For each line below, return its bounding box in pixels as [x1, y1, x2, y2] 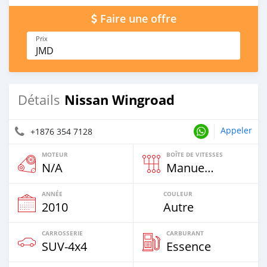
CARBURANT [166, 229, 204, 238]
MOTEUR [42, 150, 68, 159]
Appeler [221, 125, 252, 136]
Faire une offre [100, 12, 176, 26]
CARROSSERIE [42, 229, 83, 238]
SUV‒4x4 [42, 238, 87, 255]
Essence [166, 238, 211, 255]
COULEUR [163, 190, 193, 198]
